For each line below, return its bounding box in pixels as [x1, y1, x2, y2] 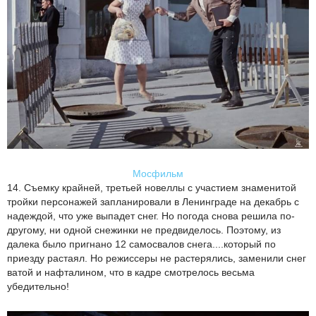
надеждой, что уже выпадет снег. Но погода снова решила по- [7, 210, 295, 221]
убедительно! [7, 281, 69, 292]
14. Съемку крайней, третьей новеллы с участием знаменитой [7, 182, 296, 193]
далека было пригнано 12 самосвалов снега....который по [7, 238, 276, 250]
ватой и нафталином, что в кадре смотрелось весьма [7, 267, 255, 278]
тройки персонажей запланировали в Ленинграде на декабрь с [7, 196, 299, 207]
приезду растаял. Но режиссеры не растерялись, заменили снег [7, 253, 306, 264]
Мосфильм [133, 168, 183, 179]
